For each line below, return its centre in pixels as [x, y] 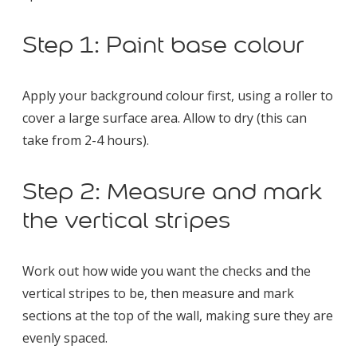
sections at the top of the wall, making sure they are [178, 315]
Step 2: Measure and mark [172, 191]
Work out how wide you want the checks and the [167, 271]
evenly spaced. [65, 337]
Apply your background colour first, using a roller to [178, 95]
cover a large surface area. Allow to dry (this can [165, 118]
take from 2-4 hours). [86, 140]
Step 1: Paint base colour [163, 44]
